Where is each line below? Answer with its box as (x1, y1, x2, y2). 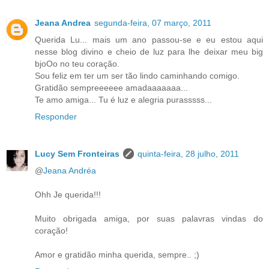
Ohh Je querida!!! (35, 189, 101, 199)
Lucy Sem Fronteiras (35, 148, 119, 159)
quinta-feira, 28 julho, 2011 (138, 148, 239, 159)
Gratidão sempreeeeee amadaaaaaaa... (35, 82, 188, 92)
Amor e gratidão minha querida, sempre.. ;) (35, 249, 199, 259)
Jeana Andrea (35, 17, 91, 28)
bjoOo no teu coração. (35, 58, 119, 68)
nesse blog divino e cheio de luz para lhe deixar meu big (35, 46, 263, 56)
